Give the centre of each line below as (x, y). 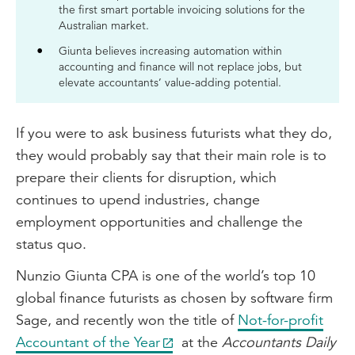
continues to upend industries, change (138, 199)
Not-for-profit (281, 320)
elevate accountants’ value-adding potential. (170, 82)
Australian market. (104, 25)
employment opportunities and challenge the (159, 221)
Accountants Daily (279, 342)
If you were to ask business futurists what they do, (174, 133)
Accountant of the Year (88, 342)
